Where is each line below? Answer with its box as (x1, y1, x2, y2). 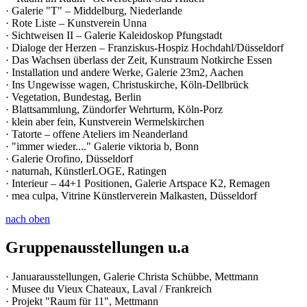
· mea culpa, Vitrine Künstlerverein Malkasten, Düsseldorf (5, 189, 257, 201)
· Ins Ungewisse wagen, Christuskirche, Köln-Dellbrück (5, 78, 249, 90)
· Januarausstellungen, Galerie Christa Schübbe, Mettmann (5, 271, 258, 283)
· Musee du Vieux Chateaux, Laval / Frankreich (5, 283, 212, 295)
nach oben (5, 212, 50, 225)
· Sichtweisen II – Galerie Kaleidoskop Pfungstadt (5, 29, 222, 41)
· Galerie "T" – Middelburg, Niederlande (5, 4, 182, 16)
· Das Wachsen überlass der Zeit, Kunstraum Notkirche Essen (5, 53, 272, 66)
